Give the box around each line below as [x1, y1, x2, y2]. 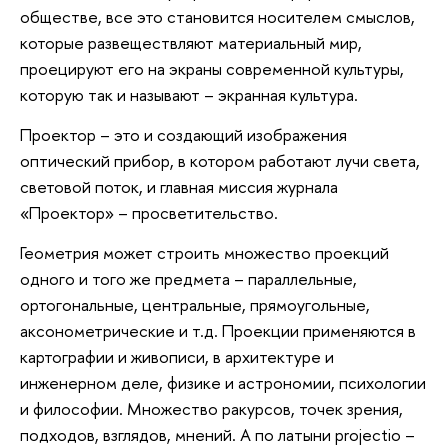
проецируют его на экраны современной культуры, [20, 57, 404, 81]
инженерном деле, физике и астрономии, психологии [20, 370, 426, 394]
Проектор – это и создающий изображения [20, 123, 347, 147]
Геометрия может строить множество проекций [20, 240, 389, 264]
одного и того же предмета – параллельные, [20, 266, 357, 290]
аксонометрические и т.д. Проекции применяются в [20, 318, 416, 342]
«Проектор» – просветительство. [20, 201, 278, 225]
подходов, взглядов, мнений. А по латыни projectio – [20, 422, 415, 446]
